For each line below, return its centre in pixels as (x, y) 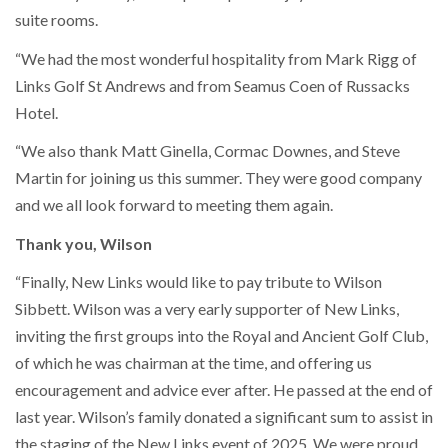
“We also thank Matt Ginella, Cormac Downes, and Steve (207, 151)
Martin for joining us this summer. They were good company (218, 178)
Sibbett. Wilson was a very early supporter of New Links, (207, 309)
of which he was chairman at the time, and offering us (193, 363)
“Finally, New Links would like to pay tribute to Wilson (198, 282)
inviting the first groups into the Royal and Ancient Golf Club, (221, 336)
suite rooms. (56, 20)
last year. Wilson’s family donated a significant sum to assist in (224, 417)
